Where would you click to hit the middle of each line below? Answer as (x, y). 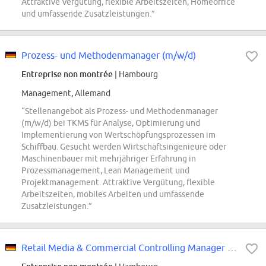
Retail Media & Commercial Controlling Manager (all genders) (232, 248)
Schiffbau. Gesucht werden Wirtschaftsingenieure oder (124, 147)
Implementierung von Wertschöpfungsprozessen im (118, 135)
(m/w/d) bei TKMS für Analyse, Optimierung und (111, 123)
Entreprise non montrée (67, 74)
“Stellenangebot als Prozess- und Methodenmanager (120, 111)
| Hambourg (135, 75)
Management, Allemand (66, 94)
